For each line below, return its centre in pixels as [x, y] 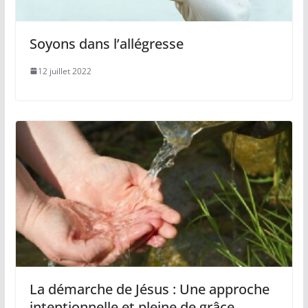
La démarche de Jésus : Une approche [149, 289]
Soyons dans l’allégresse [106, 43]
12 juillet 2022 [64, 71]
